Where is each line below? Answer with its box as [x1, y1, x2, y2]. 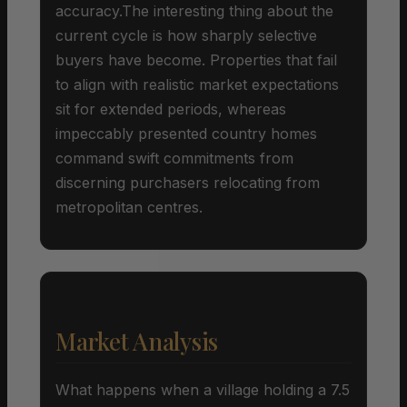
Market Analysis [55, 324, 219, 357]
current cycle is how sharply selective [55, 25, 317, 45]
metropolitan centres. [55, 197, 203, 216]
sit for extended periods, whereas [55, 99, 286, 118]
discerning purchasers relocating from [55, 173, 320, 192]
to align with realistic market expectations [55, 74, 339, 94]
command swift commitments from [55, 148, 293, 167]
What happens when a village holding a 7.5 [55, 380, 350, 399]
